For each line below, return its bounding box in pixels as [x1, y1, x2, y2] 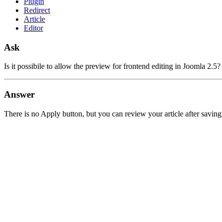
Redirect [24, 5, 50, 14]
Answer [4, 89, 35, 100]
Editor [24, 23, 43, 32]
